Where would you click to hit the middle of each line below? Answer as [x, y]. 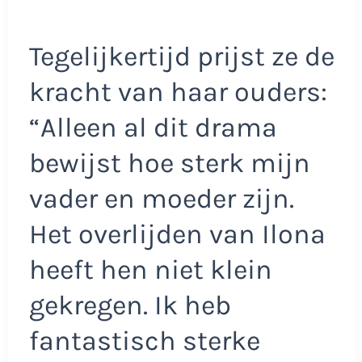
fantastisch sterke [144, 341]
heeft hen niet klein [150, 270]
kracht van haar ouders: [178, 93]
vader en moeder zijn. [161, 199]
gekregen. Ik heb [130, 306]
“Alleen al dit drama [153, 128]
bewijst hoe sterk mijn [169, 164]
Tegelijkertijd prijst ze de [181, 57]
